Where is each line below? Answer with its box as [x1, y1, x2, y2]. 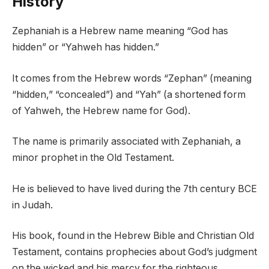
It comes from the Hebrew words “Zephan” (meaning [12, 72, 252, 84]
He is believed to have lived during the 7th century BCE [12, 183, 257, 195]
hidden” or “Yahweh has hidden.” [12, 41, 159, 53]
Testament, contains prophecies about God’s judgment [12, 246, 257, 258]
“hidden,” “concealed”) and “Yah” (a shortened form [12, 88, 246, 100]
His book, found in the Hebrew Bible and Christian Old [12, 230, 254, 242]
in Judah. [12, 199, 53, 211]
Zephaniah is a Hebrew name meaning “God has [12, 25, 228, 37]
